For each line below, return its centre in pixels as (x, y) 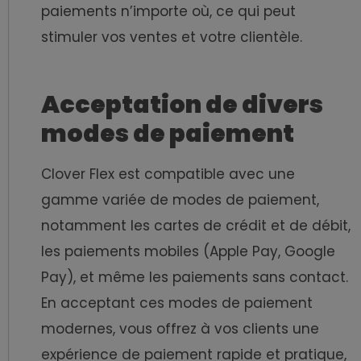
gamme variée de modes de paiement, (180, 200)
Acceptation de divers (182, 105)
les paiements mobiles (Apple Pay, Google (188, 252)
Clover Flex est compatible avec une (168, 174)
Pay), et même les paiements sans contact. (195, 278)
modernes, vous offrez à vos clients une (180, 329)
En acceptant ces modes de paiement (177, 303)
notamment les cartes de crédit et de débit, (196, 226)
